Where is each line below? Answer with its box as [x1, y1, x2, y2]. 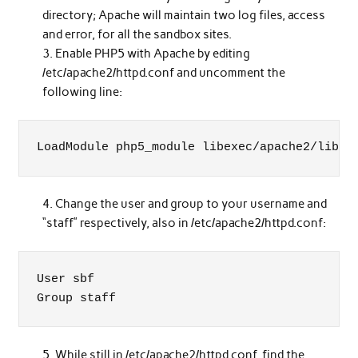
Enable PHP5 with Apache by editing [55, 46, 251, 62]
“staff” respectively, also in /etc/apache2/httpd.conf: [42, 216, 327, 231]
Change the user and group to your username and [55, 197, 328, 212]
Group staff [37, 291, 117, 305]
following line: [42, 85, 123, 100]
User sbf [37, 272, 95, 286]
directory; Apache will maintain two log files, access [42, 8, 326, 23]
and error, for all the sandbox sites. [42, 27, 233, 42]
